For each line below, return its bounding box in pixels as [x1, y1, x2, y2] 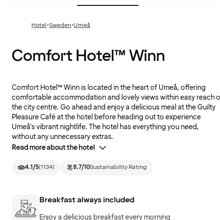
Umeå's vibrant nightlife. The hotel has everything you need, [12, 122, 199, 132]
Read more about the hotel [12, 143, 95, 153]
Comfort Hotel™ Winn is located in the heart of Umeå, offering [12, 83, 206, 93]
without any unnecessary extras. [12, 132, 113, 142]
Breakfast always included [39, 194, 135, 205]
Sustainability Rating [90, 163, 147, 172]
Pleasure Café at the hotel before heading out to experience [12, 112, 201, 122]
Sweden [49, 21, 71, 30]
